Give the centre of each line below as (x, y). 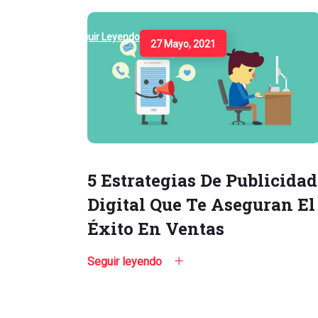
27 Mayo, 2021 (183, 44)
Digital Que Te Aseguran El (201, 204)
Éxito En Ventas (156, 228)
